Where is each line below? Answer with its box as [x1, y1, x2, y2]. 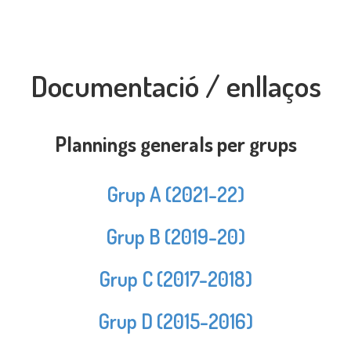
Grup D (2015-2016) [98, 308, 253, 335]
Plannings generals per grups [54, 131, 297, 157]
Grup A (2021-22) [107, 181, 244, 208]
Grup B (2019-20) [106, 223, 245, 250]
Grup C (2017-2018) [99, 266, 252, 292]
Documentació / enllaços [30, 67, 321, 105]
